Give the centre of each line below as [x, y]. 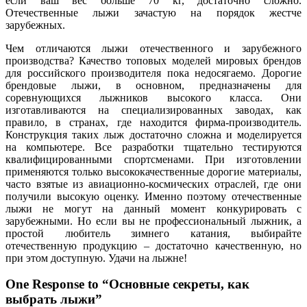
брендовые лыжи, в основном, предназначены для [153, 85]
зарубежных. [35, 25]
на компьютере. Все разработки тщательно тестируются [153, 147]
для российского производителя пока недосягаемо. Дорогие [153, 73]
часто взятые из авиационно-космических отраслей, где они [153, 184]
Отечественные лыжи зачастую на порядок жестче [153, 12]
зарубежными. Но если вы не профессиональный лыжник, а [153, 221]
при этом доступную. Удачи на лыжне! [96, 258]
